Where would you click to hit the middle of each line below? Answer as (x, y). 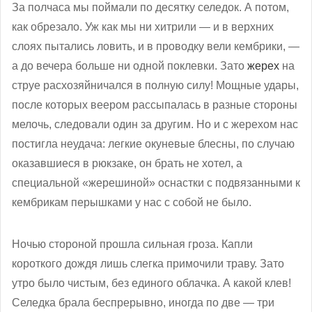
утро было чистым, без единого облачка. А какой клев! (151, 283)
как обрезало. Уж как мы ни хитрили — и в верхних (143, 27)
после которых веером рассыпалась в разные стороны (155, 105)
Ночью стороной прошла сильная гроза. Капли (132, 244)
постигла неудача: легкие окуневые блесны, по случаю (153, 144)
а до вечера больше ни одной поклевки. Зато (130, 66)
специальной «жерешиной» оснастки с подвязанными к (156, 183)
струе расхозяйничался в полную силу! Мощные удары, (155, 86)
